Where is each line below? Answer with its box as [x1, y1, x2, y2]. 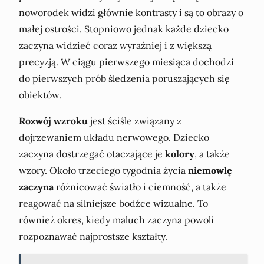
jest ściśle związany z [88, 115, 181, 127]
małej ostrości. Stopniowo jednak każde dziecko [19, 23, 229, 35]
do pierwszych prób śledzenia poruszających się [19, 72, 230, 85]
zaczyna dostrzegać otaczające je [19, 148, 165, 160]
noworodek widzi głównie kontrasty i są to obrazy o [19, 6, 243, 19]
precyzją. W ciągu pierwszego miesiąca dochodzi [19, 56, 234, 68]
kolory [165, 148, 194, 160]
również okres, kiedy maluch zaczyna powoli [19, 214, 214, 226]
